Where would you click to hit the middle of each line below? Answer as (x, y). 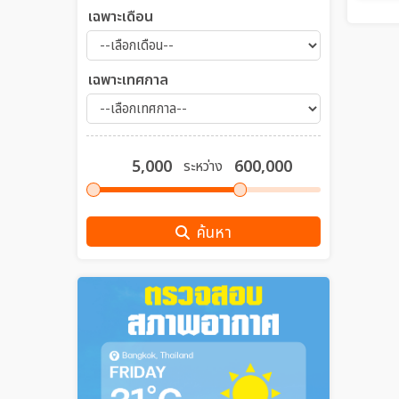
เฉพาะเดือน (121, 17)
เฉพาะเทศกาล (128, 80)
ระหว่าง (204, 167)
